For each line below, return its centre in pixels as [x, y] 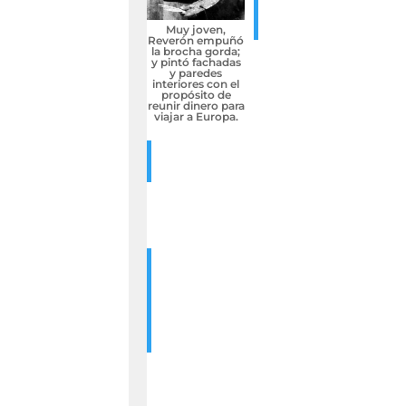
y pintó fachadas [196, 63]
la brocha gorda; [196, 52]
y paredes [196, 73]
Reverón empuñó [196, 41]
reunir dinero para [196, 106]
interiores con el [196, 84]
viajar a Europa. [196, 117]
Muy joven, [196, 30]
